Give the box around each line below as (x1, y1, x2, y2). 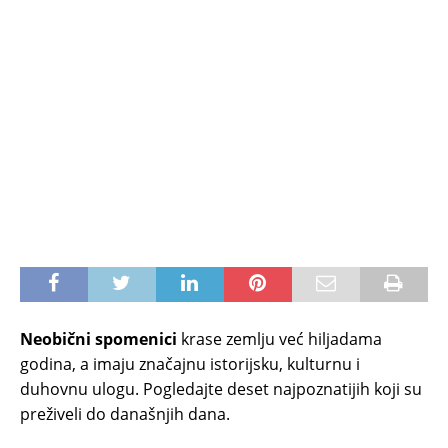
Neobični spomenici (20, 328, 181, 351)
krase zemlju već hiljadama (181, 328, 382, 351)
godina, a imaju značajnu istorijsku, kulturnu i (20, 353, 360, 376)
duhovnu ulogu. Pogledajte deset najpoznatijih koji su (20, 378, 422, 401)
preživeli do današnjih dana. (20, 403, 230, 426)
